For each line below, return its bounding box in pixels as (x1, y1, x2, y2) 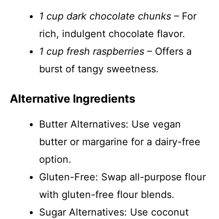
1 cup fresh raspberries (39, 45, 144, 57)
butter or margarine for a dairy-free (39, 136, 200, 148)
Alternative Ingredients (10, 92, 135, 106)
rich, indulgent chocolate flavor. (39, 28, 185, 40)
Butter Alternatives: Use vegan (39, 118, 181, 130)
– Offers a (144, 45, 192, 57)
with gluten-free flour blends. (39, 189, 175, 200)
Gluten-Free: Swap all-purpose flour (39, 171, 206, 183)
